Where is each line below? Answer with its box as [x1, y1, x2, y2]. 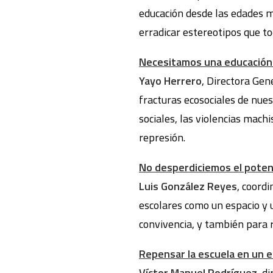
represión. [139, 129, 185, 146]
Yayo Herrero [139, 73, 202, 89]
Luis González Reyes [139, 178, 237, 194]
